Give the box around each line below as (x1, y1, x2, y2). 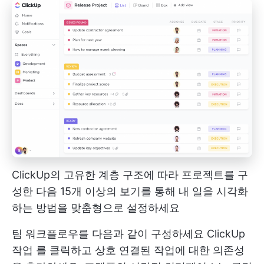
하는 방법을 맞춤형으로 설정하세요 (12, 201, 180, 214)
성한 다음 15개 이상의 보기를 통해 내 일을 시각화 (12, 184, 248, 197)
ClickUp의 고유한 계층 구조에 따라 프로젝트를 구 (12, 168, 248, 181)
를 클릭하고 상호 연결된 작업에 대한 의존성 (33, 243, 245, 256)
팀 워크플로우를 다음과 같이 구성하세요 (12, 227, 207, 240)
